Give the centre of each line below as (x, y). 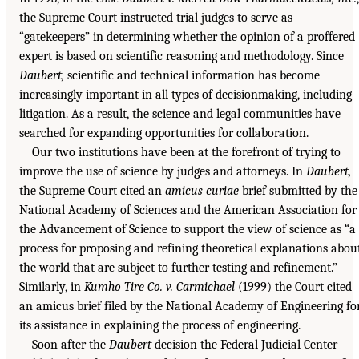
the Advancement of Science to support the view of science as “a (188, 230)
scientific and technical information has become (192, 76)
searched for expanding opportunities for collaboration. (164, 133)
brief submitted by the (298, 191)
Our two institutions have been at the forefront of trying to (186, 153)
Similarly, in (52, 287)
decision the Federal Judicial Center (244, 345)
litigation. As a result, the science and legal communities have (180, 114)
